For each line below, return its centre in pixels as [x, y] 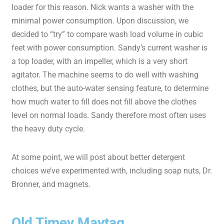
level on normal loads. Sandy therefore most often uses [109, 115]
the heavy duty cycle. [48, 129]
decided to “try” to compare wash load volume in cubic [107, 34]
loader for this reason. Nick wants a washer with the [103, 7]
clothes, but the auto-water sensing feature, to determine [110, 88]
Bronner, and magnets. [51, 184]
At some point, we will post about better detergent [98, 157]
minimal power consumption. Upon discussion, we [100, 21]
